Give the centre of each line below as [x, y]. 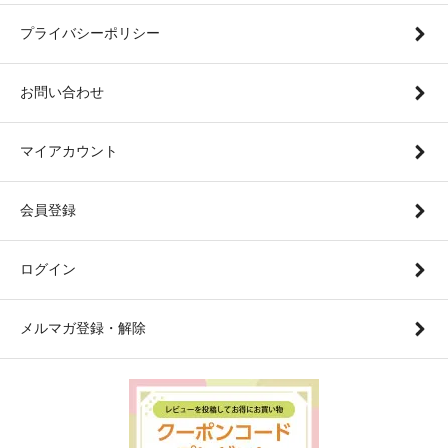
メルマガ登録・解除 [83, 327]
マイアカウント [69, 150]
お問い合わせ [62, 91]
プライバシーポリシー [90, 32]
